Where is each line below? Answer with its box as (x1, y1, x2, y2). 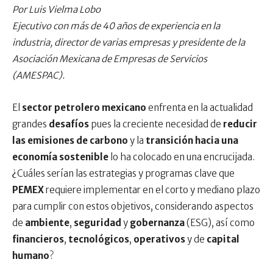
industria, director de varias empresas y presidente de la (12, 37, 245, 48)
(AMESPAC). (12, 69, 65, 81)
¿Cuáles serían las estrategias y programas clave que (12, 168, 235, 179)
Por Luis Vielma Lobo (12, 4, 101, 15)
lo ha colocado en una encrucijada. (110, 151, 255, 163)
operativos (133, 233, 187, 245)
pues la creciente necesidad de (91, 118, 223, 130)
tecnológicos (68, 233, 129, 245)
